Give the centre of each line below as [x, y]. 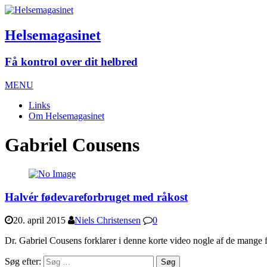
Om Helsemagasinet [66, 116]
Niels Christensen [108, 220]
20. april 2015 [39, 220]
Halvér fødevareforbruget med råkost [96, 197]
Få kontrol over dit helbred [71, 61]
